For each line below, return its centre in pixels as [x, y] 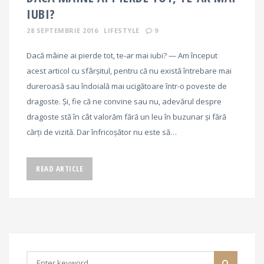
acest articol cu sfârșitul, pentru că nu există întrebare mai [129, 71]
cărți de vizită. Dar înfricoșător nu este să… [102, 132]
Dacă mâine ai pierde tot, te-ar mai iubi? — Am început [122, 56]
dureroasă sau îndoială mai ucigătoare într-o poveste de [127, 86]
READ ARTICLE [60, 169]
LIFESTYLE [122, 31]
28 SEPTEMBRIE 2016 [62, 31]
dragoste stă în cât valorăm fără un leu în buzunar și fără [126, 117]
